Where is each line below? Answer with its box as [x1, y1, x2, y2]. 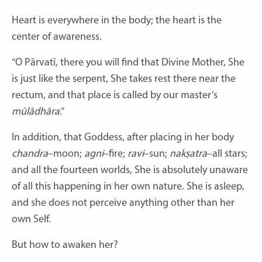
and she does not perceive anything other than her [12, 197, 235, 209]
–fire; [104, 148, 127, 160]
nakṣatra [170, 148, 207, 160]
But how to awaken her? [12, 239, 118, 251]
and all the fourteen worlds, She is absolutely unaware [12, 164, 248, 176]
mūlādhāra [12, 106, 60, 118]
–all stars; [207, 148, 247, 160]
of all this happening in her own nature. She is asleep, [12, 181, 244, 192]
